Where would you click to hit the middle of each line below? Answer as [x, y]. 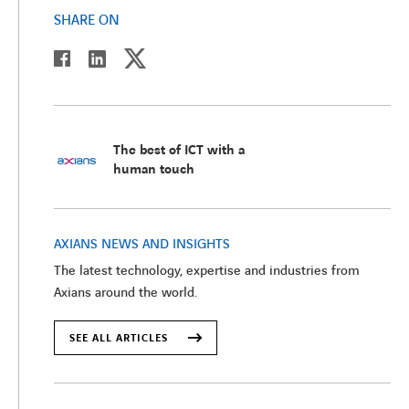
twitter [165, 57]
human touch [154, 170]
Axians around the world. [126, 294]
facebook [96, 59]
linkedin [128, 58]
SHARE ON [87, 21]
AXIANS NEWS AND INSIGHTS [142, 245]
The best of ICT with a [179, 151]
